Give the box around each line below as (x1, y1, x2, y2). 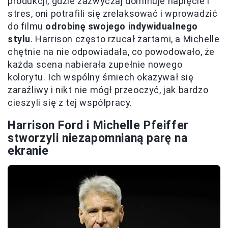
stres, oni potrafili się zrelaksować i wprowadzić (8, 8, 218, 19)
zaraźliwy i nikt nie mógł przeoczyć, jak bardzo (8, 84, 209, 96)
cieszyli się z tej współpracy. (8, 97, 133, 108)
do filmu (8, 21, 46, 32)
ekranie (8, 144, 49, 158)
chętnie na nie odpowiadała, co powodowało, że (8, 46, 215, 58)
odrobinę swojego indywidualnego (45, 21, 198, 32)
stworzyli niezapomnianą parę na (8, 131, 188, 146)
